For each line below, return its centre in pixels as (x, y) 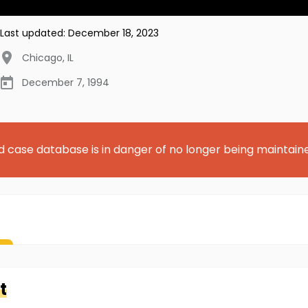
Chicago (42, 57)
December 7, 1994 (66, 82)
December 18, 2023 (113, 33)
